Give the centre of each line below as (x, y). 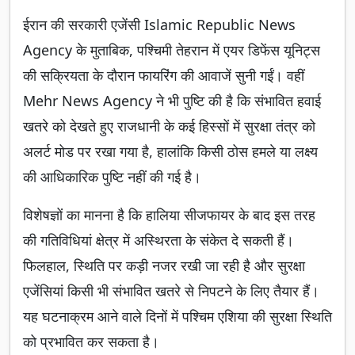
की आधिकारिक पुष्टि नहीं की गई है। (112, 177)
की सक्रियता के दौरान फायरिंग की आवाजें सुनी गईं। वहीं (164, 76)
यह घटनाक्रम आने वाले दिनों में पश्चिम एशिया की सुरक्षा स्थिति (177, 317)
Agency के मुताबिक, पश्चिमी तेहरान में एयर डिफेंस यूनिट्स (172, 50)
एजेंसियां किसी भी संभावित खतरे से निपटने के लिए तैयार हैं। (171, 291)
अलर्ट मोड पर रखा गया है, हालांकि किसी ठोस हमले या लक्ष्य (170, 152)
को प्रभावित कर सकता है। (91, 342)
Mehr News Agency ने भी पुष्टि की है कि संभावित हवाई (172, 101)
